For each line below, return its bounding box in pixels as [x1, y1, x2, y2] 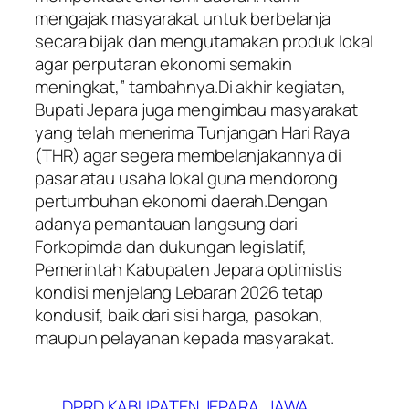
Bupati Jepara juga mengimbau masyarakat [35, 98, 359, 122]
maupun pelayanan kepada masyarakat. [35, 326, 334, 351]
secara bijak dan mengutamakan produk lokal [35, 29, 373, 54]
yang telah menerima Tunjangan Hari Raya [35, 121, 351, 145]
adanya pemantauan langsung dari [35, 212, 298, 236]
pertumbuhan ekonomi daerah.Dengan [35, 189, 328, 214]
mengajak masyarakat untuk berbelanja [35, 6, 331, 31]
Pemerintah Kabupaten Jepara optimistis [35, 257, 343, 282]
